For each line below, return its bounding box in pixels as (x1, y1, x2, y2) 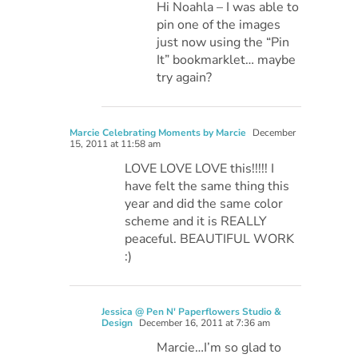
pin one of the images (157, 15, 281, 34)
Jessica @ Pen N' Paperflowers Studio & (101, 304, 282, 318)
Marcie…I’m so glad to (157, 338, 282, 356)
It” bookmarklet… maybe (157, 50, 296, 69)
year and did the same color (125, 194, 284, 213)
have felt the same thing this (125, 177, 290, 195)
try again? (157, 68, 213, 86)
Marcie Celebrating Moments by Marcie (70, 125, 247, 139)
